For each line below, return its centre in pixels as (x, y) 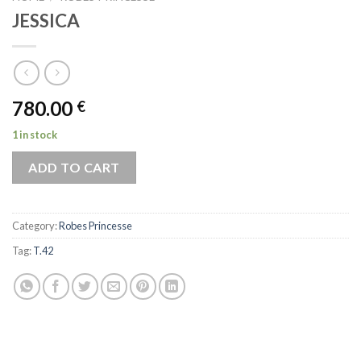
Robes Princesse (95, 226)
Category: (35, 226)
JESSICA (46, 21)
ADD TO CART (74, 167)
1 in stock (35, 134)
